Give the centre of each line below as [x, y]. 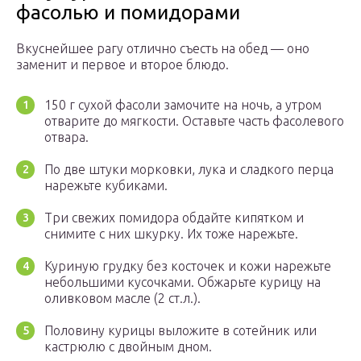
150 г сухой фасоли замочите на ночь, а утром [183, 105]
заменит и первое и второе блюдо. [122, 65]
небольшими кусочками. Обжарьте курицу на [183, 282]
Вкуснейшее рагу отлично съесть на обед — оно [163, 49]
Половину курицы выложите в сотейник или [180, 331]
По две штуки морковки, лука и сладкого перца [189, 170]
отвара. [66, 137]
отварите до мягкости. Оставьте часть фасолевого [194, 121]
